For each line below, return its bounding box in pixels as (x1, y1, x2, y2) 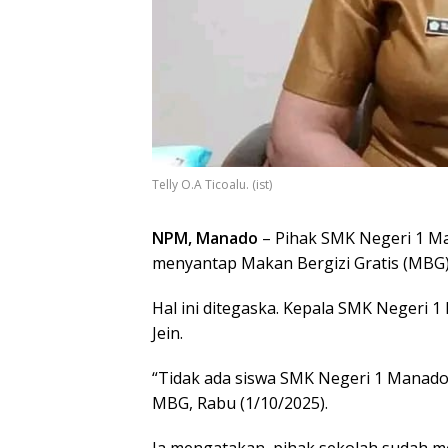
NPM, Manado (152, 226, 258, 249)
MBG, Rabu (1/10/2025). (152, 391, 328, 414)
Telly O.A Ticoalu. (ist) (152, 175, 272, 193)
